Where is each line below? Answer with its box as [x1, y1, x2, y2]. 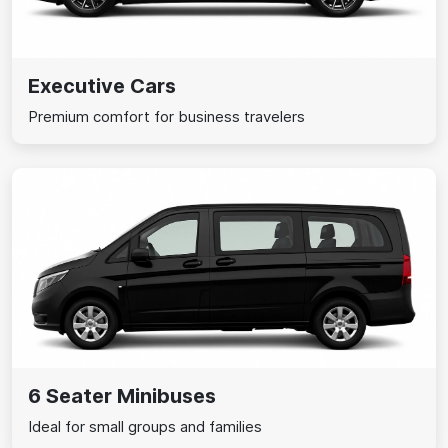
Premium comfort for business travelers [28, 107, 305, 126]
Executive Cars [28, 74, 176, 98]
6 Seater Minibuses [28, 384, 216, 408]
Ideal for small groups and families [28, 417, 262, 436]
